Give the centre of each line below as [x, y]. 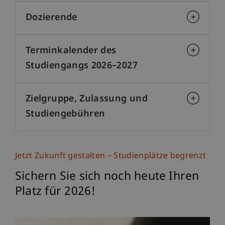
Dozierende [51, 18]
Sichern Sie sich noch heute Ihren [107, 177]
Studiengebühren [66, 114]
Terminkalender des [71, 51]
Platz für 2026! [55, 192]
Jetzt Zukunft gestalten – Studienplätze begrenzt [111, 156]
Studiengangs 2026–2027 [82, 66]
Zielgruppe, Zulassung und [87, 99]
